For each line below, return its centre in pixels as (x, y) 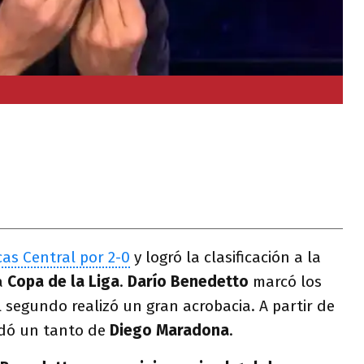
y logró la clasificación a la (225, 257)
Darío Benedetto (188, 282)
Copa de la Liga (63, 282)
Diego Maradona (169, 330)
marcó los (285, 282)
